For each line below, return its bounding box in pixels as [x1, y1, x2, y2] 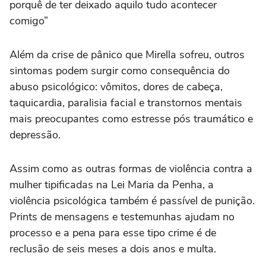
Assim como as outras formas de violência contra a [9, 161, 252, 176]
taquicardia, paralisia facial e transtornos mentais [9, 96, 242, 110]
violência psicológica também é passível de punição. [9, 194, 255, 208]
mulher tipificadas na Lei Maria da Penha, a [9, 178, 214, 192]
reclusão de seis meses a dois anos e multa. [9, 242, 216, 256]
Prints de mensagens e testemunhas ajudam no [9, 210, 235, 224]
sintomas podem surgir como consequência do [9, 64, 230, 78]
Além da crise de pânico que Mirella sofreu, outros [9, 47, 245, 62]
